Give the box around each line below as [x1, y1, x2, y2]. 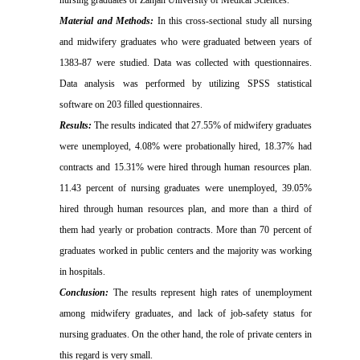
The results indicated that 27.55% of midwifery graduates [94, 120, 312, 131]
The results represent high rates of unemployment [112, 287, 312, 298]
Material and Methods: [59, 15, 154, 27]
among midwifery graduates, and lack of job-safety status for [59, 308, 312, 319]
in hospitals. [59, 266, 106, 277]
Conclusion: [59, 287, 109, 298]
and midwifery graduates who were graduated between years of [59, 36, 312, 47]
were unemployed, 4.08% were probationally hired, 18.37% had [59, 141, 312, 152]
